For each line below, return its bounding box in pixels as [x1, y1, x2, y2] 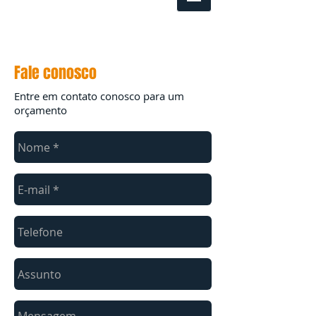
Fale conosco [14, 61, 97, 84]
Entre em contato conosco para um [14, 89, 184, 103]
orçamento [14, 103, 67, 117]
